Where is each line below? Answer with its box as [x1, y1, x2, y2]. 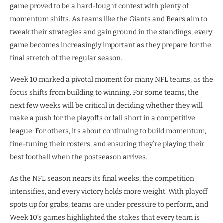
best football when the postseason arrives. [10, 153, 147, 162]
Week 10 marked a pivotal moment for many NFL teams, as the [10, 75, 213, 84]
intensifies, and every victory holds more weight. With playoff [10, 187, 208, 196]
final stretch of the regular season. [10, 54, 122, 63]
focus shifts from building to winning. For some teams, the [10, 88, 199, 97]
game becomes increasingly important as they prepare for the [10, 41, 211, 50]
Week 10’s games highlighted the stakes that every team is [10, 213, 200, 222]
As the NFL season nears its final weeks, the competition [10, 174, 194, 183]
